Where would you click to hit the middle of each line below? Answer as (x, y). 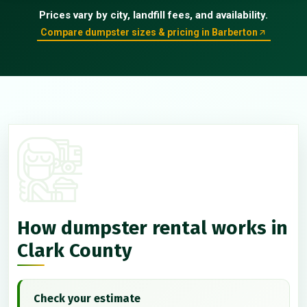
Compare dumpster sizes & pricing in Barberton (149, 33)
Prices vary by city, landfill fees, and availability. (153, 15)
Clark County (75, 250)
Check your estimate (87, 298)
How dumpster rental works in (152, 228)
